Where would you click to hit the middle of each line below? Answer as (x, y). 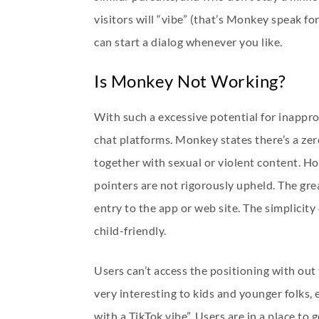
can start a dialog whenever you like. (188, 42)
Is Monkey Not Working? (190, 81)
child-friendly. (130, 230)
